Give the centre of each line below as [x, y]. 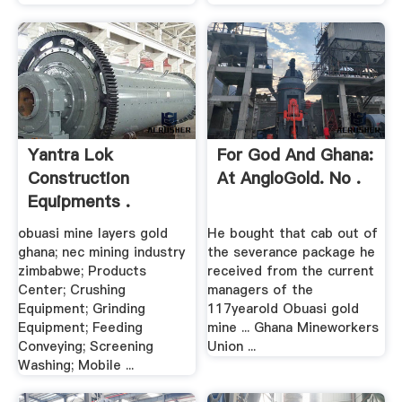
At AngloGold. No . [289, 179]
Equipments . [79, 202]
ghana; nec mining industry [101, 253]
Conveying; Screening [85, 347]
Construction [78, 179]
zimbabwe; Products [82, 271]
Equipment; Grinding [81, 309]
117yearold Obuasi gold [284, 309]
